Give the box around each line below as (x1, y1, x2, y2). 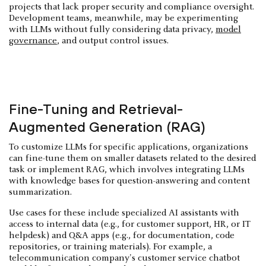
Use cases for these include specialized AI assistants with (9, 208, 239, 218)
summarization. (9, 188, 74, 198)
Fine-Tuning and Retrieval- (9, 101, 183, 118)
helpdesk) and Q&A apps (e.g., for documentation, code (9, 231, 235, 241)
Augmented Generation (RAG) (9, 119, 205, 135)
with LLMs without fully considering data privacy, (9, 25, 216, 35)
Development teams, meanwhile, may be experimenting (9, 14, 238, 24)
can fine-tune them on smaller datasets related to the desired (9, 154, 256, 164)
